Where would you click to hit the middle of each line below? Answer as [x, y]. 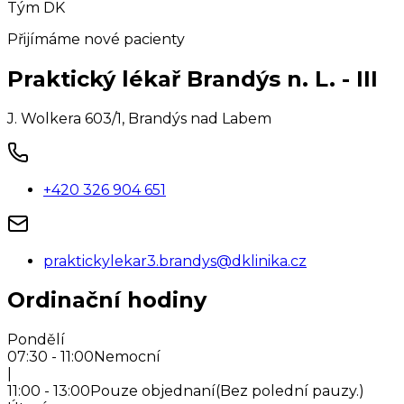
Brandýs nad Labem [200, 118]
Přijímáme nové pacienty [96, 39]
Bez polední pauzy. [289, 391]
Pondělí [36, 340]
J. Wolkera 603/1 [64, 118]
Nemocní [127, 357]
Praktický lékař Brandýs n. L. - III [193, 78]
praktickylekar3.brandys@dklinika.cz [175, 261]
